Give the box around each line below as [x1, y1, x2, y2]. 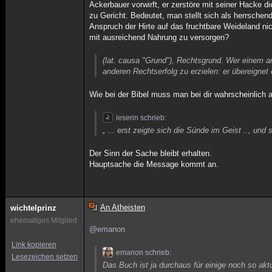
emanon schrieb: [116, 248, 172, 257]
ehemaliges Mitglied [10, 216, 77, 225]
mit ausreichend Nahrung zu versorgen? [89, 33, 229, 42]
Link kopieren [12, 240, 56, 249]
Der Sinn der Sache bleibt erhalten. [89, 149, 212, 158]
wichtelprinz [10, 203, 56, 212]
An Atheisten [100, 203, 145, 212]
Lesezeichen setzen [12, 253, 78, 261]
